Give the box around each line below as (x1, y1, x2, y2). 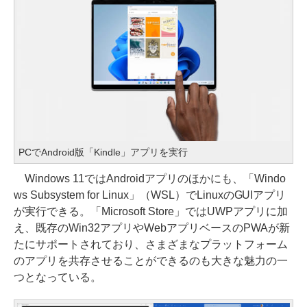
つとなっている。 (14, 271, 101, 284)
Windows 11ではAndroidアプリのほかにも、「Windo (14, 173, 286, 185)
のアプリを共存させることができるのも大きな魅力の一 (14, 255, 288, 267)
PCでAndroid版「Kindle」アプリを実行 (19, 147, 188, 158)
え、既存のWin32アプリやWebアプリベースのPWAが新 (14, 222, 290, 234)
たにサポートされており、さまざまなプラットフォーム (14, 238, 288, 251)
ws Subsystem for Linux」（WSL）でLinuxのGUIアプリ (14, 189, 286, 201)
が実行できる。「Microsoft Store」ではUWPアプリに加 (14, 206, 288, 218)
